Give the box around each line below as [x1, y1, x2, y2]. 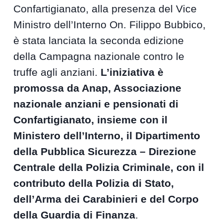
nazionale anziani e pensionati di [13, 98, 179, 110]
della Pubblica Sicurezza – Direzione [13, 146, 197, 157]
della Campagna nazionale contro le [13, 51, 185, 62]
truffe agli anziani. [13, 66, 101, 78]
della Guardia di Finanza [13, 209, 136, 221]
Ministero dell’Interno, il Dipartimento [13, 130, 201, 141]
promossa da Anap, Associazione [13, 82, 182, 94]
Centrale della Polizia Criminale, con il [13, 162, 205, 173]
